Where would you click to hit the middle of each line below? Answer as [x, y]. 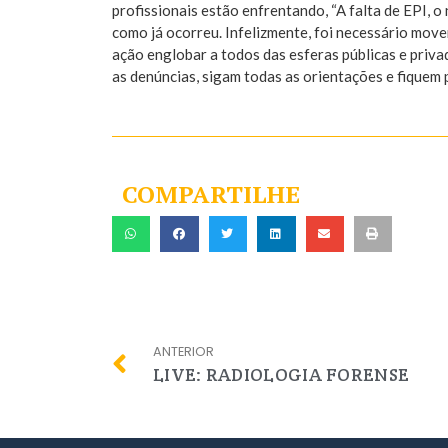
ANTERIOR [183, 352]
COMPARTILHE [211, 194]
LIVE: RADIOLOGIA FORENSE [281, 375]
